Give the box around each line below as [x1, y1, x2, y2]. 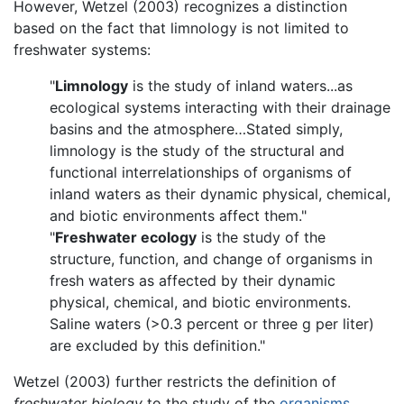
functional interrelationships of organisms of [50, 163, 352, 182]
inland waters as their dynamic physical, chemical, [50, 185, 390, 204]
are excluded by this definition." [50, 336, 265, 355]
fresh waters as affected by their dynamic [50, 271, 335, 290]
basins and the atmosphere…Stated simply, [50, 120, 343, 139]
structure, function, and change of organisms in [50, 250, 372, 269]
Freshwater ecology [55, 228, 197, 247]
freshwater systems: [14, 41, 151, 60]
